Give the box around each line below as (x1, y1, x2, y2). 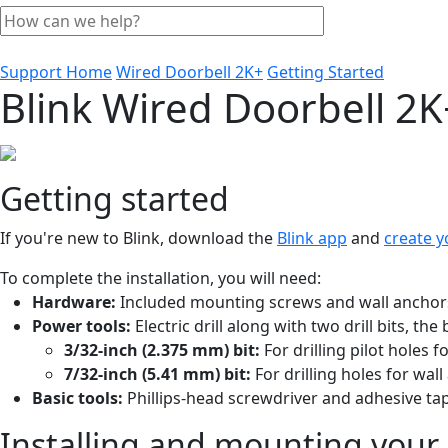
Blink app (277, 226, 347, 249)
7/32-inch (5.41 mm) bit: (64, 362, 251, 385)
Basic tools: (32, 386, 123, 409)
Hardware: (32, 290, 120, 313)
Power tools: (32, 314, 135, 337)
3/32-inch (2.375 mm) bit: (64, 338, 260, 361)
